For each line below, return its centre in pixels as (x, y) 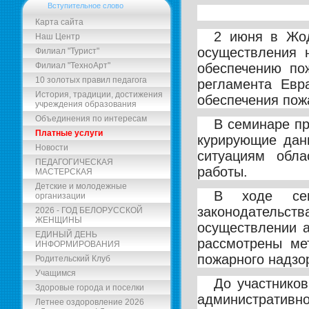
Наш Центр (58, 37)
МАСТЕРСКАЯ (64, 172)
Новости (52, 148)
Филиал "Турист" (67, 51)
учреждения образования (86, 104)
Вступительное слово (86, 6)
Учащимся (56, 273)
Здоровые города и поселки (90, 288)
